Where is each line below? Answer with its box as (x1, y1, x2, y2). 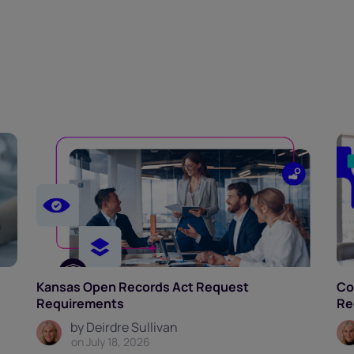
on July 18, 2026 (70, 334, 150, 350)
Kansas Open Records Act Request (36, 278, 249, 296)
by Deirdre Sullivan (70, 318, 178, 337)
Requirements (36, 295, 124, 313)
